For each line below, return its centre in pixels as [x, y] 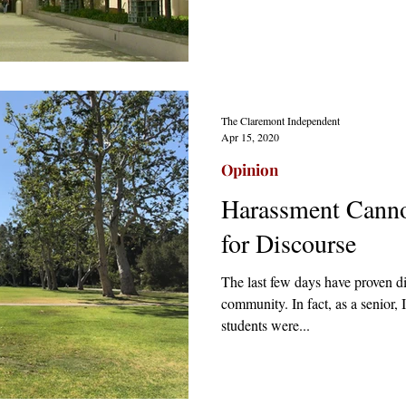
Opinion [250, 169]
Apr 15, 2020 [250, 136]
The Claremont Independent [280, 121]
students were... [266, 324]
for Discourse [289, 242]
